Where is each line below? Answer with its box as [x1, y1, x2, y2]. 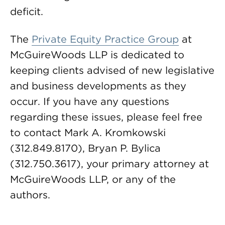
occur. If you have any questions [10, 95, 169, 107]
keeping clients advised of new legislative [10, 64, 214, 76]
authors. [10, 189, 50, 201]
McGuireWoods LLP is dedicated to [10, 49, 184, 61]
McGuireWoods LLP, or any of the [10, 173, 176, 185]
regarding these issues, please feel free [10, 111, 202, 123]
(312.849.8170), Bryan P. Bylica [10, 142, 161, 154]
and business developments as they [10, 80, 186, 92]
